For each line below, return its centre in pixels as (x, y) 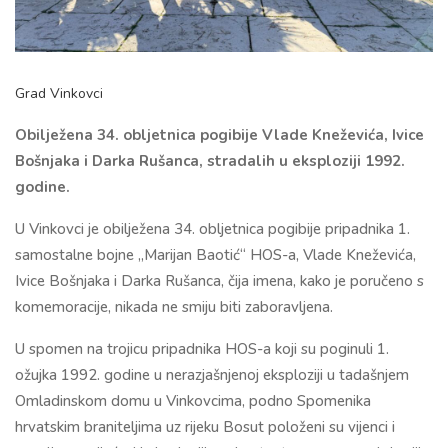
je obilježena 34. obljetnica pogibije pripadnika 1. (247, 228)
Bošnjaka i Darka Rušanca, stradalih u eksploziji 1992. (210, 160)
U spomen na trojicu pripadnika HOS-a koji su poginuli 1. (202, 348)
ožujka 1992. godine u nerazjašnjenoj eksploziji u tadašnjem (212, 374)
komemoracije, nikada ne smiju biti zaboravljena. (174, 306)
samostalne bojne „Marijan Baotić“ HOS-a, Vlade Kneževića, (215, 254)
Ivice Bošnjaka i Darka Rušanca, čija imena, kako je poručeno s (219, 280)
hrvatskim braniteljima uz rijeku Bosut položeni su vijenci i (205, 426)
